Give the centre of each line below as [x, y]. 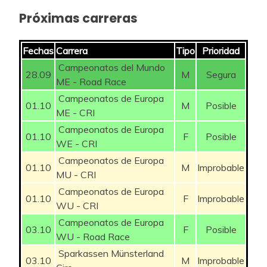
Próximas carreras [78, 18]
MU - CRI [76, 174]
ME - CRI [75, 112]
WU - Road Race [93, 236]
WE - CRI [77, 143]
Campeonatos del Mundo [111, 67]
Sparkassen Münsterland [110, 253]
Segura [221, 74]
